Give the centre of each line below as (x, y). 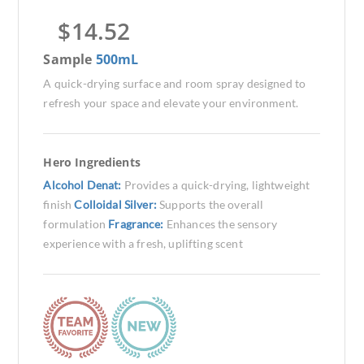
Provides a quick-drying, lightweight (217, 185)
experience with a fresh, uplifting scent (143, 243)
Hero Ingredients (92, 162)
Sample (69, 59)
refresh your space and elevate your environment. (171, 103)
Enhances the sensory (222, 224)
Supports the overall (212, 204)
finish (59, 204)
